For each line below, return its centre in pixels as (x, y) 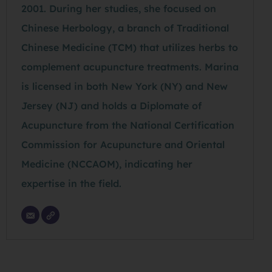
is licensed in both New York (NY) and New (124, 87)
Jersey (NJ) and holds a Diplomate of (111, 106)
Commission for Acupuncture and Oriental (123, 145)
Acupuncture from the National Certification (128, 125)
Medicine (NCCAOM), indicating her (107, 164)
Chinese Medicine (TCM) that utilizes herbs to (130, 48)
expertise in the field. (71, 184)
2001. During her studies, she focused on (119, 9)
